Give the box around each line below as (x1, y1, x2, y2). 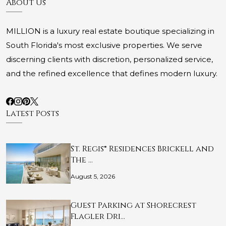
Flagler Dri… (71, 211, 125, 222)
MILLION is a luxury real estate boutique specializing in (6, 26, 214, 36)
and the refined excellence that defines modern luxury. (6, 69, 217, 79)
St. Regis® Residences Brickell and (71, 143, 214, 155)
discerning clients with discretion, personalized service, (6, 54, 213, 65)
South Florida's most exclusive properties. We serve (6, 40, 202, 50)
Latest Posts (6, 108, 59, 120)
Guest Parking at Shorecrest (71, 200, 196, 211)
